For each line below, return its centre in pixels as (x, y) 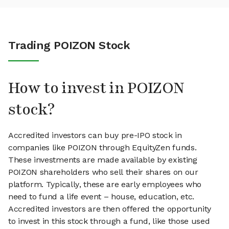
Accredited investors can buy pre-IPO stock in (95, 135)
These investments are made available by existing (103, 160)
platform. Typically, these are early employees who (105, 185)
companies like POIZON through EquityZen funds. (102, 148)
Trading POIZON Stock (69, 45)
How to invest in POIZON (96, 88)
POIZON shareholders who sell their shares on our (103, 172)
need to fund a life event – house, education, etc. (101, 197)
